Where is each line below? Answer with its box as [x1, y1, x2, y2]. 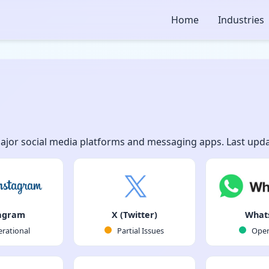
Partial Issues [115, 225, 165, 236]
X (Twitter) [111, 209, 157, 220]
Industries [218, 13, 264, 26]
